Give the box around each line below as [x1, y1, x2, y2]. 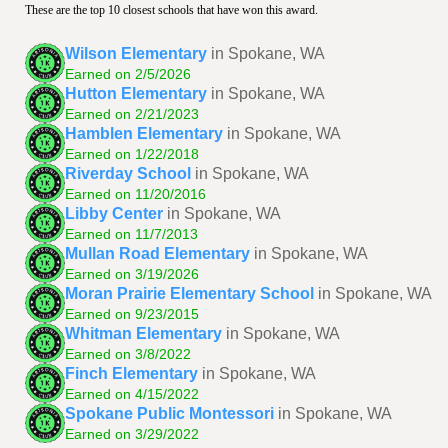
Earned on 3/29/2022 [65, 425, 199, 442]
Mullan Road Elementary [65, 244, 250, 262]
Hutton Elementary [65, 84, 207, 102]
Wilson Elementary [65, 44, 207, 62]
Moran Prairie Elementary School [65, 284, 314, 302]
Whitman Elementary [65, 324, 222, 342]
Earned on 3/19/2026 [65, 265, 199, 282]
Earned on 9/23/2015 [65, 305, 199, 322]
